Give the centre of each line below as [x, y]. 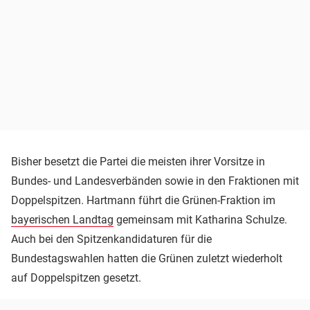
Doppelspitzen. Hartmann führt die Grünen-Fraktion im [143, 200]
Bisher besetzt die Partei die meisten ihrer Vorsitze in [138, 161]
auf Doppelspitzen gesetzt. [76, 277]
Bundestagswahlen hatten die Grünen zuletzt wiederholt [147, 258]
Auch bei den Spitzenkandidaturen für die [111, 239]
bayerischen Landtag [62, 219]
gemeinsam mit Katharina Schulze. [200, 219]
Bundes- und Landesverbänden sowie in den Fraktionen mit [155, 181]
